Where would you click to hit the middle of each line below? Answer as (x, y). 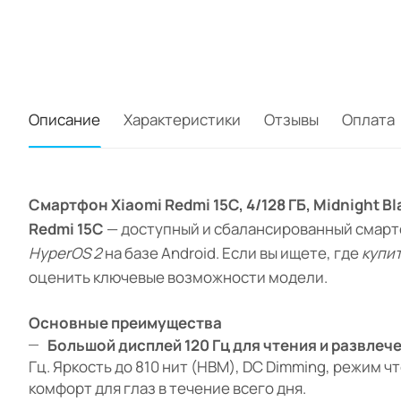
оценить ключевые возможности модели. (178, 277)
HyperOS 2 (65, 253)
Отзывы (291, 120)
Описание (64, 120)
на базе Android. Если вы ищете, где (232, 253)
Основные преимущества (125, 323)
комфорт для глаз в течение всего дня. (167, 388)
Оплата (368, 120)
